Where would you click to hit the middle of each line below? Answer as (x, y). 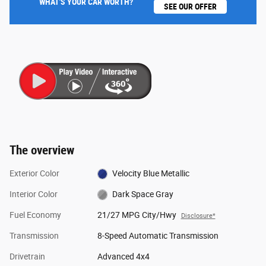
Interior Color (34, 194)
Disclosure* (198, 216)
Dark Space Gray (143, 194)
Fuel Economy (35, 215)
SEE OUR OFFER (190, 6)
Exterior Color (34, 173)
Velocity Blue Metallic (151, 173)
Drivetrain (27, 256)
